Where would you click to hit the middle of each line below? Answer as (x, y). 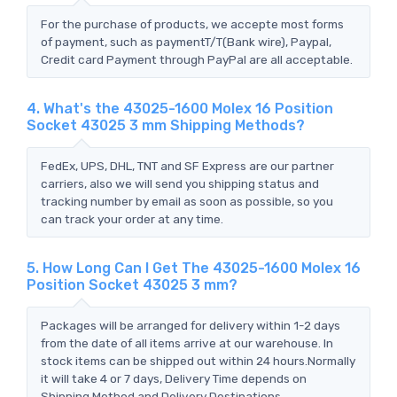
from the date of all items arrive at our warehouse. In (187, 343)
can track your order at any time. (132, 218)
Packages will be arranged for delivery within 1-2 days (191, 325)
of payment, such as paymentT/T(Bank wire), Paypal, (186, 41)
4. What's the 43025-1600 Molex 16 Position (180, 108)
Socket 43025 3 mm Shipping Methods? (166, 125)
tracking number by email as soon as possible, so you (187, 201)
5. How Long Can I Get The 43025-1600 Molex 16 (194, 268)
